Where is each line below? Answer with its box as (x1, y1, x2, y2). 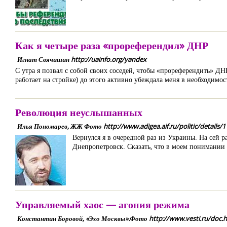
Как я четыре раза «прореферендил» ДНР (15, 39, 208, 52)
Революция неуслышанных (15, 105, 142, 119)
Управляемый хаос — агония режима (15, 198, 190, 211)
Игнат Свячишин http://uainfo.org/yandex (17, 55, 146, 64)
